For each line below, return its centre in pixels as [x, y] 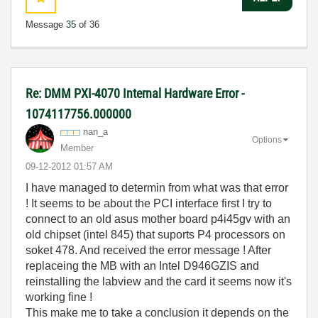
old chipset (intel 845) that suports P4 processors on [155, 235]
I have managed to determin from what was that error [157, 188]
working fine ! [59, 297]
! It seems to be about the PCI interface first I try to [149, 203]
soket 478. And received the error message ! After [148, 250]
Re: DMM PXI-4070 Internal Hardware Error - [135, 93]
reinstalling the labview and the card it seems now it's [159, 281]
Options [267, 139]
